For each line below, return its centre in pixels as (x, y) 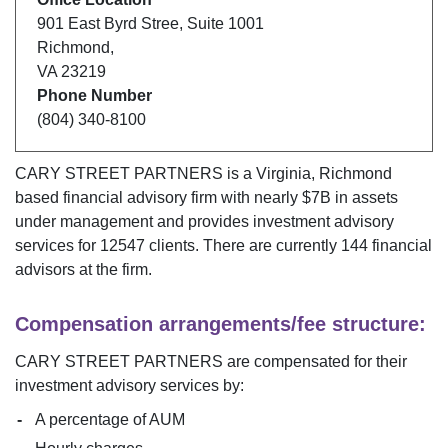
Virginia (283, 173)
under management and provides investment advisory (204, 221)
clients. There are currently (243, 245)
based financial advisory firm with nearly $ (163, 197)
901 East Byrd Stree (107, 24)
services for (55, 245)
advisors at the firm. (83, 269)
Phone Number (94, 96)
